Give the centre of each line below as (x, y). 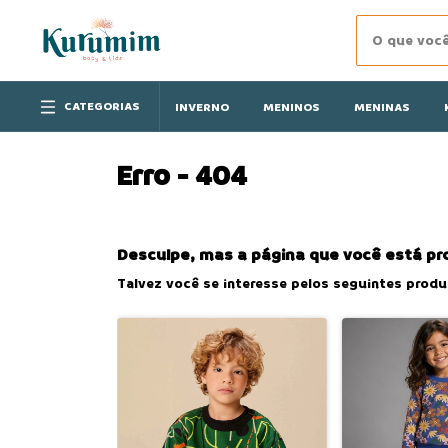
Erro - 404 (182, 176)
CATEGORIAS (102, 106)
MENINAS (382, 107)
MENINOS (291, 107)
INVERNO (202, 107)
